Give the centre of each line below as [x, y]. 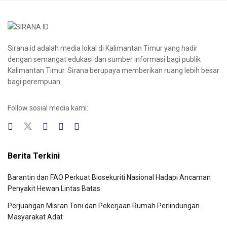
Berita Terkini [34, 156]
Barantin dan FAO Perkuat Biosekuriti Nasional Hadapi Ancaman [109, 178]
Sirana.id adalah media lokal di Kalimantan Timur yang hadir [103, 48]
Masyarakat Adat [35, 217]
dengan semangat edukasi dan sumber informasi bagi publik [104, 60]
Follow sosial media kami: [48, 108]
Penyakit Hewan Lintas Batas [54, 189]
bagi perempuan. [35, 82]
